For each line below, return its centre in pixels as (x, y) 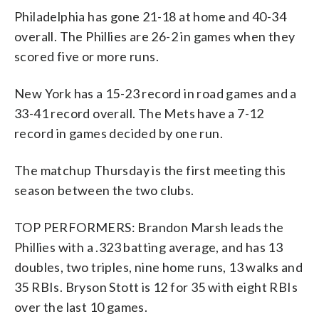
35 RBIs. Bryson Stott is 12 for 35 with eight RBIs (156, 287)
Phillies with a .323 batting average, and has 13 (149, 247)
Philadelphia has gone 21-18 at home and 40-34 (150, 16)
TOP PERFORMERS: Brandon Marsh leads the (149, 227)
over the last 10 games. (81, 307)
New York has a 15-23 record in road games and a (156, 93)
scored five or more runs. (87, 56)
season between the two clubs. (104, 190)
